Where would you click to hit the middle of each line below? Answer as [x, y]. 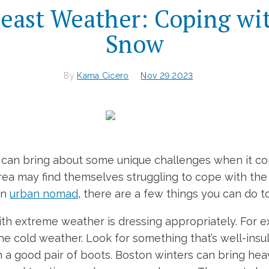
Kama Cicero [103, 75]
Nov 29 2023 [167, 75]
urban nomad [44, 193]
